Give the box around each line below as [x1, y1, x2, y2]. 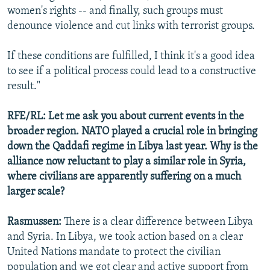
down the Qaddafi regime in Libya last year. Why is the [7, 141, 258, 153]
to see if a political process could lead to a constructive [7, 66, 256, 78]
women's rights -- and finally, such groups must [7, 5, 223, 17]
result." [7, 81, 40, 93]
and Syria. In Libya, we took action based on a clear [7, 231, 243, 243]
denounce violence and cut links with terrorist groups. [7, 20, 255, 33]
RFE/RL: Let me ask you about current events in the [7, 111, 244, 123]
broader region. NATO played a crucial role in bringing [7, 126, 257, 138]
